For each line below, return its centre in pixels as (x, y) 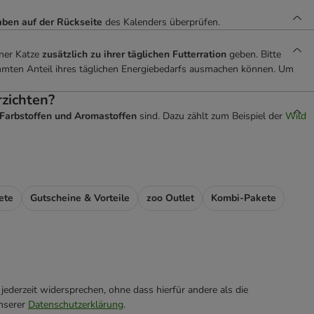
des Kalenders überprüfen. (163, 22)
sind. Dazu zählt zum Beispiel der (211, 116)
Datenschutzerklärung (76, 305)
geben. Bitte (254, 55)
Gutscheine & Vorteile (80, 198)
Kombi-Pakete (244, 198)
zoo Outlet (170, 198)
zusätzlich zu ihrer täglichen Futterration (134, 55)
